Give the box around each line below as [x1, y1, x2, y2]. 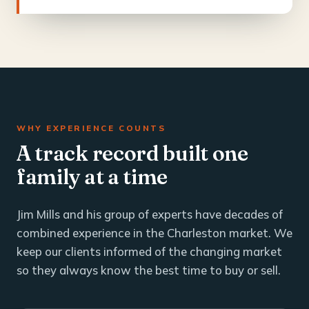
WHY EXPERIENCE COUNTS [17, 122, 166, 133]
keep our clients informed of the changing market [17, 243, 282, 259]
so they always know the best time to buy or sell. [17, 262, 281, 277]
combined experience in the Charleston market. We [17, 225, 292, 240]
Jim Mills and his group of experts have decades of [17, 206, 283, 221]
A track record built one [17, 139, 248, 166]
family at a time [17, 163, 168, 190]
